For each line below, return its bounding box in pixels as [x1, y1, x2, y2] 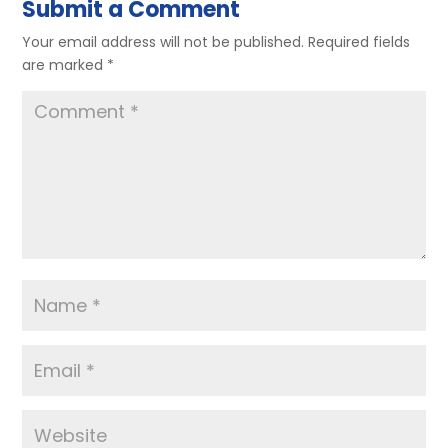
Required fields [308, 31, 411, 52]
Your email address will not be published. [22, 31, 305, 52]
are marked [22, 54, 108, 75]
